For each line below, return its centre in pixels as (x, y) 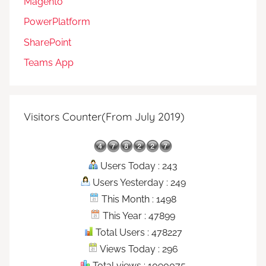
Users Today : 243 (138, 166)
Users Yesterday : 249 (138, 182)
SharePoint (47, 42)
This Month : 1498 (138, 199)
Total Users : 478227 (138, 232)
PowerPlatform (57, 22)
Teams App (49, 62)
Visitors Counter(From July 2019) (104, 116)
